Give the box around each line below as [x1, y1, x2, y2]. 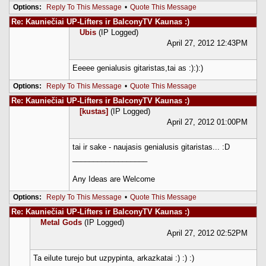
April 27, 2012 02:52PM [167, 228, 248, 237]
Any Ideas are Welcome [72, 174, 155, 183]
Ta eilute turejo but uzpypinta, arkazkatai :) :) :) [33, 253, 194, 262]
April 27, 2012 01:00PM [167, 117, 248, 126]
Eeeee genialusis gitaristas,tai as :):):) [72, 63, 203, 72]
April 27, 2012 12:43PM [167, 38, 248, 47]
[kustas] [80, 106, 108, 116]
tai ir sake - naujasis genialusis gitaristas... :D [72, 142, 230, 151]
